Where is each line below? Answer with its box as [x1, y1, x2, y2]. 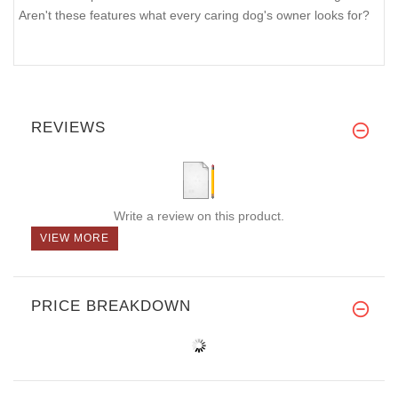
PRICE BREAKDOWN [31, 298, 191, 315]
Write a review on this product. [114, 209, 284, 224]
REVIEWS [31, 119, 106, 137]
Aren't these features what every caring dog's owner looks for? [19, 8, 370, 23]
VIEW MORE [40, 232, 109, 245]
